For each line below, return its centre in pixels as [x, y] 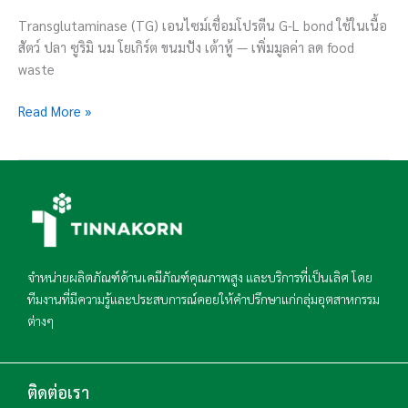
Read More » [55, 110]
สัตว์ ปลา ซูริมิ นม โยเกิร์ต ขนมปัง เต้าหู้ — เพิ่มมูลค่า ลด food [186, 46]
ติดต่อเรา [58, 392]
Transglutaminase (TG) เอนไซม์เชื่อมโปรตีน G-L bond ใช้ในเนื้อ [203, 25]
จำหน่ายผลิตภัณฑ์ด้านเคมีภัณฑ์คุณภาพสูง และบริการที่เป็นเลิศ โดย [200, 276]
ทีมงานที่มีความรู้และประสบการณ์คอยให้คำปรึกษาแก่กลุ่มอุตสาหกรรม [204, 298]
